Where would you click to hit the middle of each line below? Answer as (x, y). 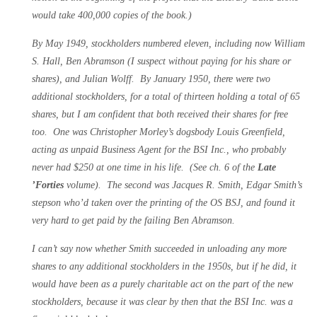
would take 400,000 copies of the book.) (112, 15)
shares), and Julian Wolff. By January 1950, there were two (151, 79)
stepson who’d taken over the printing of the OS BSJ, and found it (163, 202)
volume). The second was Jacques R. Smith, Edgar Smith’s (183, 185)
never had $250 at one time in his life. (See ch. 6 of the (145, 167)
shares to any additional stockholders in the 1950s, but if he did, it (164, 266)
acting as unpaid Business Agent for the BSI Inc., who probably (159, 149)
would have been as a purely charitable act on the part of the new (162, 284)
